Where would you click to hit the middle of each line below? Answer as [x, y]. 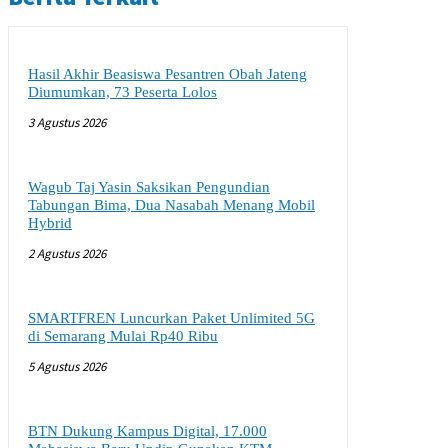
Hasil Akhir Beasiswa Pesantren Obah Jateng [167, 74]
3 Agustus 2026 [67, 122]
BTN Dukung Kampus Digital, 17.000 [147, 431]
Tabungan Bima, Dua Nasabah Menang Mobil [171, 205]
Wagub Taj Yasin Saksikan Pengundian [149, 187]
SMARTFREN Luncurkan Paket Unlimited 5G [171, 318]
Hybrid [50, 223]
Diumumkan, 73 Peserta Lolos [122, 92]
